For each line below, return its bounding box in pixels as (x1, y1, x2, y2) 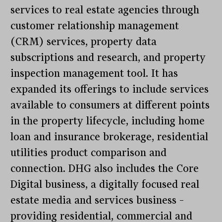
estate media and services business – (10, 194, 184, 206)
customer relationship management (10, 19, 179, 32)
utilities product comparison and (10, 146, 167, 159)
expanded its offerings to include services (10, 83, 209, 95)
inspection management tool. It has (10, 67, 178, 79)
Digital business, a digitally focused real (10, 178, 200, 190)
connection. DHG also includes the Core (10, 162, 199, 174)
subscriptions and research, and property (10, 51, 206, 63)
